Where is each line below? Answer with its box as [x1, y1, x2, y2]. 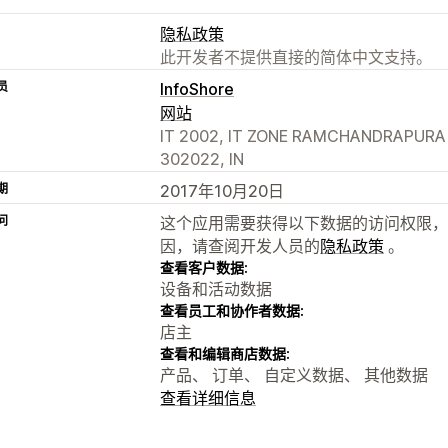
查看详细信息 [160, 387, 256, 408]
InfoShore [160, 78, 234, 99]
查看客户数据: [160, 258, 248, 276]
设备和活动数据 [160, 278, 272, 299]
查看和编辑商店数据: [160, 344, 290, 362]
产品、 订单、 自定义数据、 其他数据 [160, 364, 428, 385]
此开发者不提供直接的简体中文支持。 [160, 46, 432, 67]
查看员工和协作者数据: [160, 301, 304, 319]
